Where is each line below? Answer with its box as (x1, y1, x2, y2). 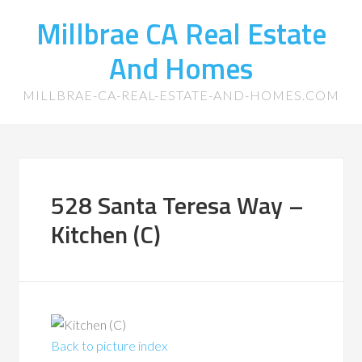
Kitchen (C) (51, 216, 162, 253)
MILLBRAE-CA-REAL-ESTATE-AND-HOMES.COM (23, 87, 339, 103)
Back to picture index (51, 338, 168, 353)
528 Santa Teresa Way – (51, 187, 305, 224)
